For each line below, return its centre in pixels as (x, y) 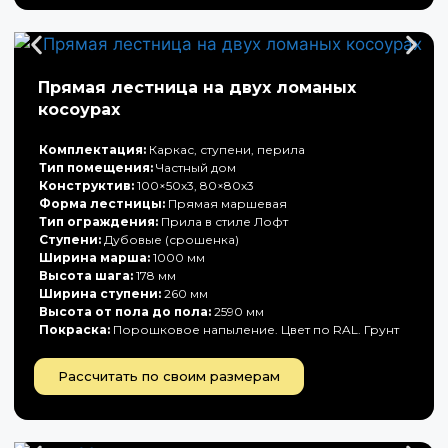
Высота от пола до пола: (125, 311)
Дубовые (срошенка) (170, 239)
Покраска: (74, 329)
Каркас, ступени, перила (225, 149)
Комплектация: (92, 149)
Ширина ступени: (100, 293)
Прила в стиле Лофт (223, 221)
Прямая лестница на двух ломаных (197, 87)
